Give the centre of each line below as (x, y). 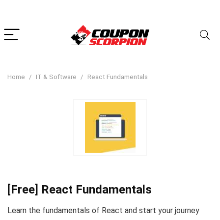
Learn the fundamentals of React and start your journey (103, 210)
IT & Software (56, 77)
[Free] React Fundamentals (80, 190)
